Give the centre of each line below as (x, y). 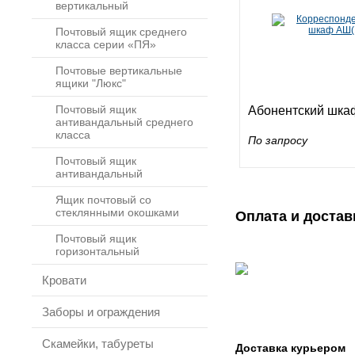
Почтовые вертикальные (119, 71)
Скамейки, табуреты (98, 344)
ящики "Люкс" (91, 83)
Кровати (64, 280)
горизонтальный (97, 251)
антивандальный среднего (124, 122)
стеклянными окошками (117, 212)
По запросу (278, 140)
